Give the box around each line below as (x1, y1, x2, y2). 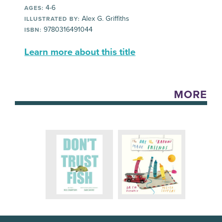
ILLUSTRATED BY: (24, 15, 80, 22)
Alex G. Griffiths (80, 14, 130, 23)
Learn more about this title (24, 46, 136, 57)
